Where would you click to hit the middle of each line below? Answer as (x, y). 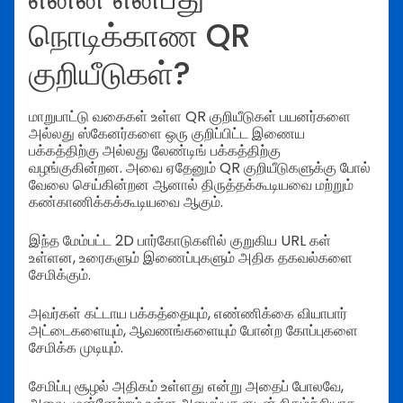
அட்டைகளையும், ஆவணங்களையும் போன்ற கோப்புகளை (193, 331)
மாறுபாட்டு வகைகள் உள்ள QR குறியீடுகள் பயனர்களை (190, 117)
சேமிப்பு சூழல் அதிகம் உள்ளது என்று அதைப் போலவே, (186, 387)
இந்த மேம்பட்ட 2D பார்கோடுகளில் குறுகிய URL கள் (180, 241)
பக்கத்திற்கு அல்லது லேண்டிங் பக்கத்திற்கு (155, 151)
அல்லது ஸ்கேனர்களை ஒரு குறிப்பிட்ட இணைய (167, 134)
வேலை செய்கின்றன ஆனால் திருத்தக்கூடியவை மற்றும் (191, 185)
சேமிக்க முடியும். (76, 348)
